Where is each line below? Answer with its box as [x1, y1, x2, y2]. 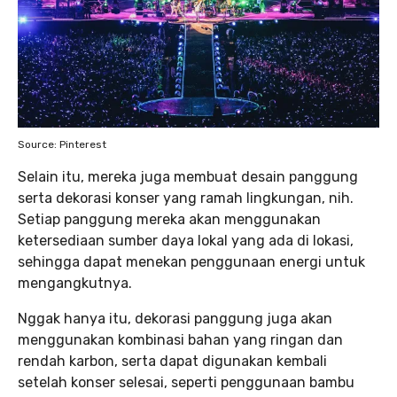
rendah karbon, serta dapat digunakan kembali [18, 353, 327, 370]
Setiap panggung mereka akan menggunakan [18, 211, 321, 229]
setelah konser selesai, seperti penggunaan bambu [18, 374, 354, 392]
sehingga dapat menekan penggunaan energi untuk [18, 253, 365, 271]
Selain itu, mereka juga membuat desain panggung [18, 168, 358, 186]
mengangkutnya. [18, 275, 132, 292]
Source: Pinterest [18, 138, 106, 152]
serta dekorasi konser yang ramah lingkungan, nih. [18, 190, 354, 207]
